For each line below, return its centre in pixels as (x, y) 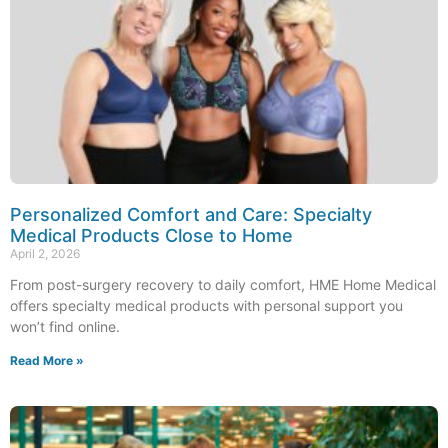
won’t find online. (65, 326)
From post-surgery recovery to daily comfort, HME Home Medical (223, 284)
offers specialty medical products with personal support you (206, 305)
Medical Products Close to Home (151, 235)
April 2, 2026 (45, 253)
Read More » (47, 360)
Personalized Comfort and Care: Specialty (191, 214)
